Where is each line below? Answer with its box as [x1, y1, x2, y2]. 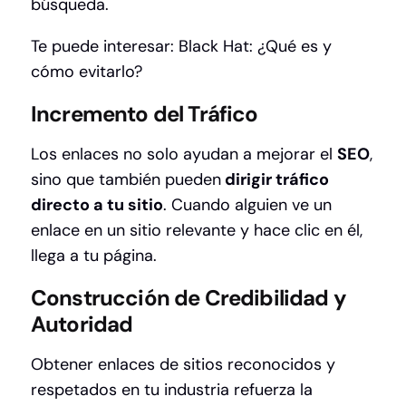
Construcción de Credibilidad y [31, 284, 345, 313]
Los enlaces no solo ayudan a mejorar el [31, 143, 337, 166]
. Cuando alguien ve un [163, 194, 332, 217]
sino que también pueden [31, 169, 221, 191]
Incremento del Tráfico [31, 100, 258, 129]
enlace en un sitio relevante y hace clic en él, [31, 219, 362, 242]
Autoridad [31, 310, 133, 339]
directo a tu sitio [31, 194, 163, 217]
